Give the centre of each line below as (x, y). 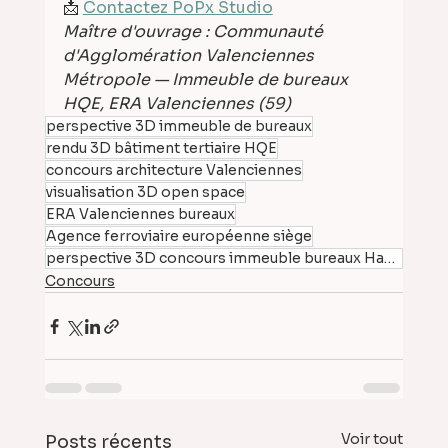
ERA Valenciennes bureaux (140, 214)
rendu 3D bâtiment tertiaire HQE (161, 148)
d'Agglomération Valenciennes (190, 56)
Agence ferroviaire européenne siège (178, 236)
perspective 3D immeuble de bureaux (178, 126)
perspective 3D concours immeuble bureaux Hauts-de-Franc (389, 258)
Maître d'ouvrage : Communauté (194, 32)
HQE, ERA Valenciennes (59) (176, 104)
